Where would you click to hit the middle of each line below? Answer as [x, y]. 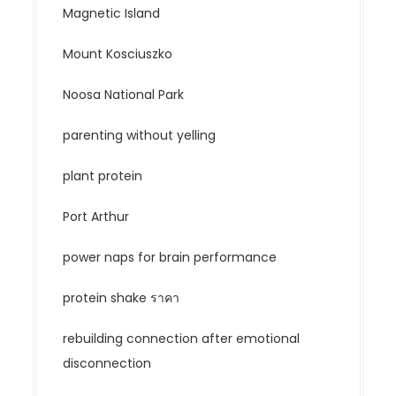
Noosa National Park [124, 95]
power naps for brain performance [170, 258]
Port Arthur [96, 217]
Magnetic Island [112, 14]
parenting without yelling [140, 136]
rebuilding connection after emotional [182, 339]
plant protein [103, 176]
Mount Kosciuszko [118, 54]
